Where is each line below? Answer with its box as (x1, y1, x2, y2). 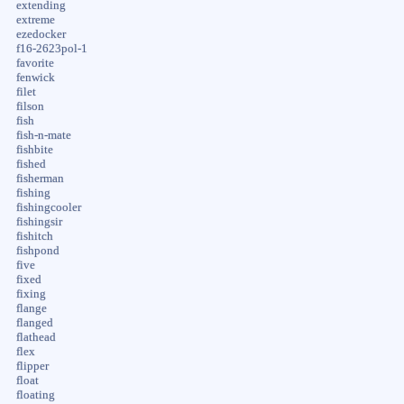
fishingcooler (15, 200, 81, 214)
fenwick (15, 70, 55, 84)
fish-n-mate (15, 128, 71, 142)
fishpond (15, 243, 60, 257)
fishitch (15, 229, 53, 243)
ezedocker (15, 27, 66, 41)
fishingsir (15, 215, 62, 228)
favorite (15, 56, 54, 69)
